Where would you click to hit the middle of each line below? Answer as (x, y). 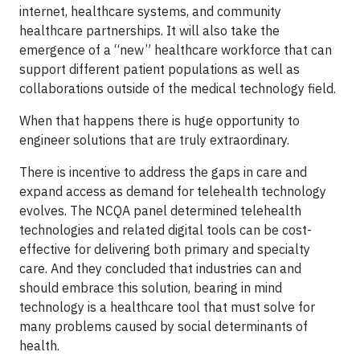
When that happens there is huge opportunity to (160, 121)
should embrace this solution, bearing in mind (151, 288)
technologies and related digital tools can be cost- (166, 230)
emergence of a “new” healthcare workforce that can (176, 50)
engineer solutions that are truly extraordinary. (154, 140)
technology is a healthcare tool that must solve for (167, 307)
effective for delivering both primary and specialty (165, 249)
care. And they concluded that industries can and (160, 268)
